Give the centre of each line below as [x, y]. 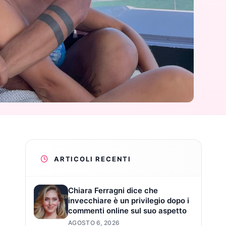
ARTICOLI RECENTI [93, 159]
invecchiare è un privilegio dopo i [129, 200]
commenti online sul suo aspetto [127, 210]
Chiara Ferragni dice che [113, 190]
